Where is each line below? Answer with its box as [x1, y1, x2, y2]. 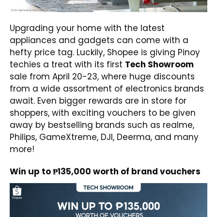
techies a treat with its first [10, 59, 125, 71]
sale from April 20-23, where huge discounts [10, 71, 195, 83]
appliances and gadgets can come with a [10, 34, 188, 46]
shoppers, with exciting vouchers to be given [10, 107, 196, 119]
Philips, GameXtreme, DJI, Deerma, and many [10, 131, 199, 143]
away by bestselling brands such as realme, [10, 119, 194, 131]
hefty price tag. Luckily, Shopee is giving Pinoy [10, 46, 200, 59]
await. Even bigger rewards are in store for [10, 95, 186, 107]
